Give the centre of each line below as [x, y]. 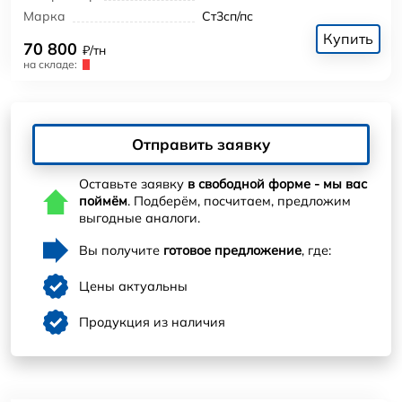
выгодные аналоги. [140, 218]
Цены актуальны [133, 286]
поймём [103, 201]
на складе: [50, 65]
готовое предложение [232, 250]
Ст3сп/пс [227, 17]
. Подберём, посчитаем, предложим [239, 201]
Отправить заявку [201, 144]
